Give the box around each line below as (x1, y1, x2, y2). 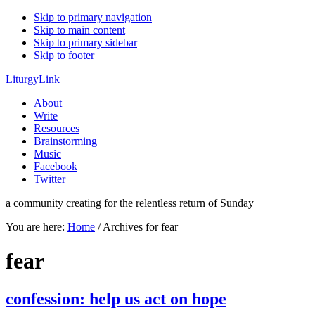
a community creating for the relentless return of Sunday (6, 197, 254, 209)
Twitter (34, 173, 65, 185)
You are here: (6, 221, 67, 233)
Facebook (34, 160, 77, 172)
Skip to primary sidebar (34, 37, 137, 49)
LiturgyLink (6, 73, 60, 85)
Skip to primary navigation (34, 11, 152, 23)
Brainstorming (34, 135, 97, 147)
